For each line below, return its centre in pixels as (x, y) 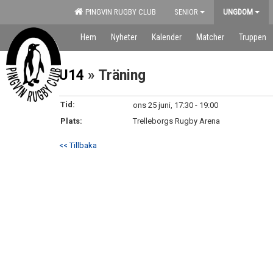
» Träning (115, 75)
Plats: (71, 121)
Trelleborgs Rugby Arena (176, 121)
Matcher (210, 37)
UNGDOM (238, 12)
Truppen (253, 37)
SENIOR (186, 12)
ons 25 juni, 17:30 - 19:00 (175, 105)
